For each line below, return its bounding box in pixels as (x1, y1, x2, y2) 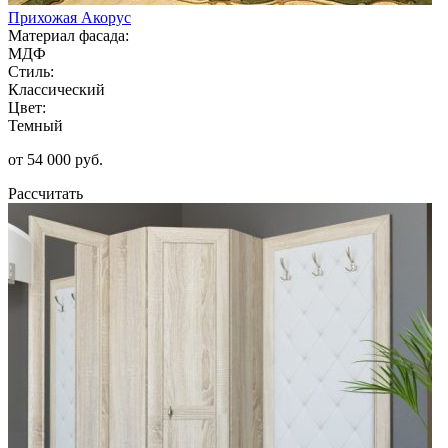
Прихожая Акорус (8, 8, 131, 26)
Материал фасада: (8, 26, 129, 44)
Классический (8, 80, 105, 98)
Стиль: (8, 62, 54, 80)
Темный (8, 116, 63, 134)
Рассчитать (8, 184, 83, 202)
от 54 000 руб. (8, 150, 103, 168)
